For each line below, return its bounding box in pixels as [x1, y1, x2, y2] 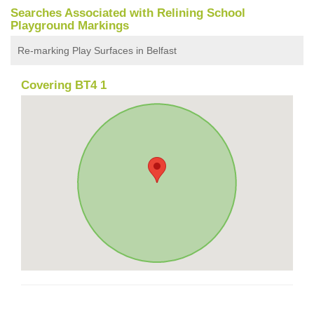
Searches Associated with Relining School [11, 6, 245, 20]
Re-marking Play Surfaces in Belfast [18, 44, 177, 56]
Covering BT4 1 [21, 78, 107, 92]
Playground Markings [11, 18, 129, 32]
